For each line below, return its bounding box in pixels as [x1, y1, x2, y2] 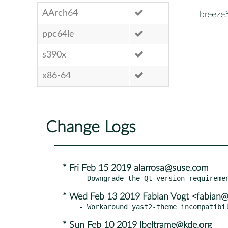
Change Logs [46, 119, 136, 135]
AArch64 [42, 8, 78, 18]
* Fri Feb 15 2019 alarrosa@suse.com [63, 163, 208, 173]
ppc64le [42, 29, 74, 39]
